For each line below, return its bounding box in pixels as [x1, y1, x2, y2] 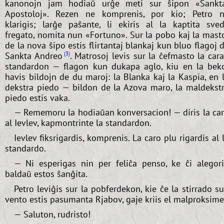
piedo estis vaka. [5, 91, 70, 103]
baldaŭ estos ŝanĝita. [5, 168, 87, 180]
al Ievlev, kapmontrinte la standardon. [5, 117, 151, 129]
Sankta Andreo [5, 49, 62, 61]
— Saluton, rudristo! [13, 208, 90, 220]
